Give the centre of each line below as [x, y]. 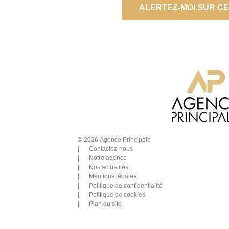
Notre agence [108, 158]
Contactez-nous [111, 148]
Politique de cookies [117, 194]
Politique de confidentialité [126, 185]
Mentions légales [113, 176]
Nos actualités [109, 167]
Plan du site [105, 204]
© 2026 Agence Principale [114, 139]
